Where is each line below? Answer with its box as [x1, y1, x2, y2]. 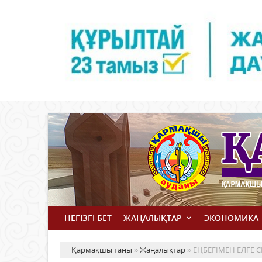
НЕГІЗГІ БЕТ [64, 212, 112, 224]
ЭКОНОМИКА [204, 212, 258, 224]
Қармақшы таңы [71, 244, 132, 256]
